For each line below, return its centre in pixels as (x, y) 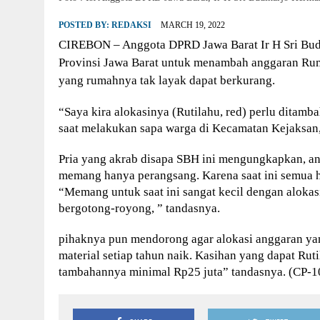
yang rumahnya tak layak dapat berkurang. (168, 81)
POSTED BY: (85, 25)
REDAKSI (131, 25)
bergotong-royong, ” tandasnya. (139, 209)
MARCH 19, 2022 (193, 25)
